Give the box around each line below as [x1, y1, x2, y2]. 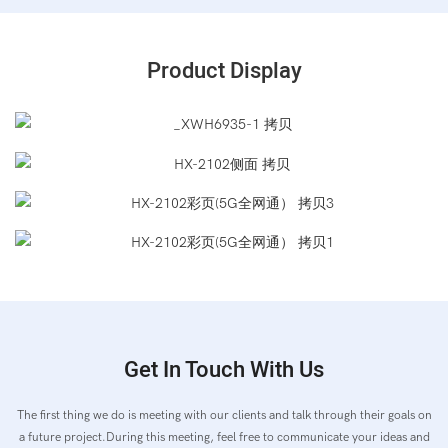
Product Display [146, 55, 302, 88]
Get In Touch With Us [124, 354, 324, 387]
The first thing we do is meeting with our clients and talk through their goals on [16, 408, 432, 423]
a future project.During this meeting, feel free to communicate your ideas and [18, 430, 430, 445]
